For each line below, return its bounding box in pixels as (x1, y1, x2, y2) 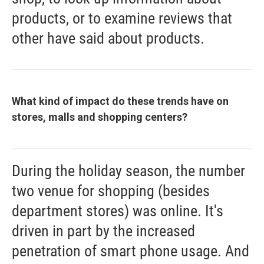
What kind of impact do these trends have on (12, 95, 229, 108)
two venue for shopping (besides (12, 182, 210, 200)
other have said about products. (12, 29, 204, 48)
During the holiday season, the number (12, 162, 245, 180)
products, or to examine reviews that (12, 9, 232, 28)
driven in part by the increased (12, 222, 195, 240)
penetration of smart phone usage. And (12, 242, 249, 260)
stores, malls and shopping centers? (12, 111, 187, 124)
